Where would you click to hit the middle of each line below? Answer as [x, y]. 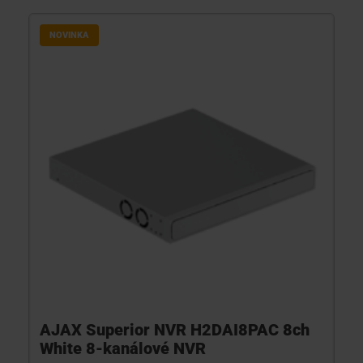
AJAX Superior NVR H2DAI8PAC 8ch [175, 330]
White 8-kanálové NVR [123, 348]
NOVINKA [69, 35]
